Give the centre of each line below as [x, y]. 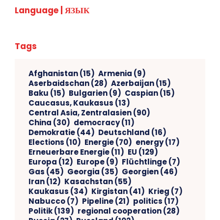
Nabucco [47, 201]
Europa [43, 162]
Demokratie [52, 132]
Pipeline [98, 201]
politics [148, 201]
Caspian [141, 93]
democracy [97, 122]
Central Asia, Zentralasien [80, 112]
